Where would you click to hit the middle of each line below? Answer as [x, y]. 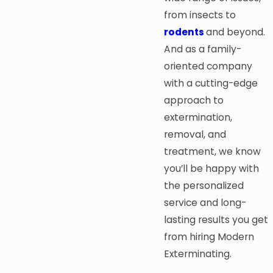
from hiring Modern [209, 236]
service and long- [205, 202]
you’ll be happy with [211, 168]
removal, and [195, 134]
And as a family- [203, 49]
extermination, [198, 117]
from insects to [200, 15]
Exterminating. [198, 253]
